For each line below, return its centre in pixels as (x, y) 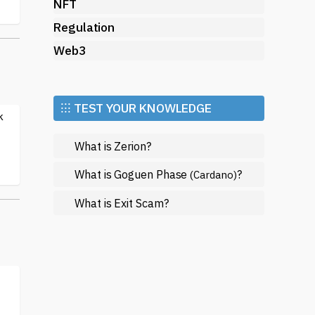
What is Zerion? (113, 146)
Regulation (84, 27)
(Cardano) (213, 175)
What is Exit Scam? (122, 203)
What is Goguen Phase (133, 174)
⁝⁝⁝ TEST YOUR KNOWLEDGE (136, 108)
